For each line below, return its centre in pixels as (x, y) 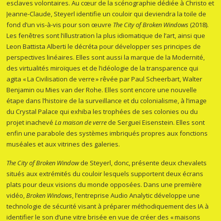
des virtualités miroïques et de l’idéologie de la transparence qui (103, 68)
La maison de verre (81, 123)
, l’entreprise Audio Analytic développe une (136, 196)
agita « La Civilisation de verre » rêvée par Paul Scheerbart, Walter (105, 79)
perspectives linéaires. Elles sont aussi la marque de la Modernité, (106, 57)
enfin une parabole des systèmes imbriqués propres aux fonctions (107, 133)
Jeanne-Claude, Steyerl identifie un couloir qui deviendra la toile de (107, 14)
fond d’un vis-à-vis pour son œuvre (60, 25)
